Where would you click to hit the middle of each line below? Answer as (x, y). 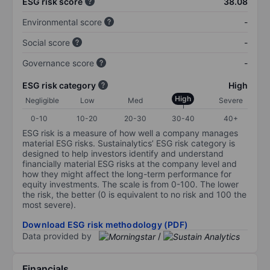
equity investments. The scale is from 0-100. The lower (130, 184)
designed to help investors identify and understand (123, 153)
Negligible (42, 100)
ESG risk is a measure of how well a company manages (130, 133)
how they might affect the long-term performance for (127, 174)
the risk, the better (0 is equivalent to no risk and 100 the (134, 194)
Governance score (58, 63)
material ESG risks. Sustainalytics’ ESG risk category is (129, 143)
